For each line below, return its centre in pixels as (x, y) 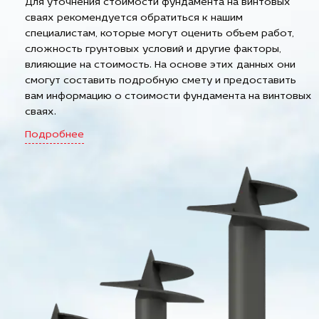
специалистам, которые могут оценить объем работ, (159, 33)
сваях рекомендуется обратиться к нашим (134, 18)
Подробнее (54, 135)
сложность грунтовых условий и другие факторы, (153, 49)
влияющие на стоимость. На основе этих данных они (160, 65)
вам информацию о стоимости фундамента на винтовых (168, 96)
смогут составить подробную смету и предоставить (161, 80)
